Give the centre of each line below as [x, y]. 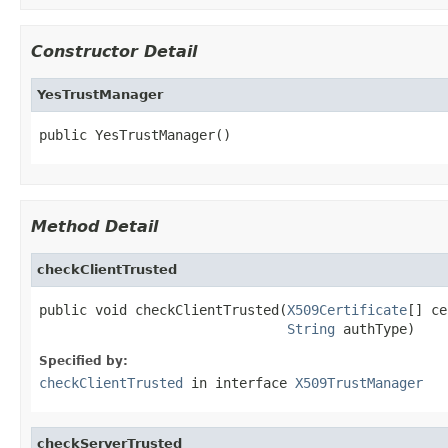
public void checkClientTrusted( [163, 309]
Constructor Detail [114, 51]
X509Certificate [347, 309]
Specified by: [83, 360]
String [311, 328]
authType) [375, 328]
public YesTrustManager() [135, 134]
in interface [239, 382]
